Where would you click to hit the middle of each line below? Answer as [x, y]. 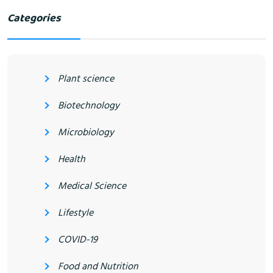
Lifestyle [76, 213]
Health [72, 159]
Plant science [86, 79]
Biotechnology [89, 106]
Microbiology [86, 133]
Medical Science [92, 186]
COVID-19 [78, 240]
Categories [34, 19]
